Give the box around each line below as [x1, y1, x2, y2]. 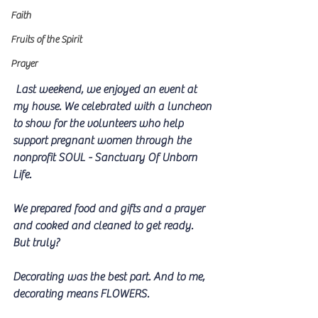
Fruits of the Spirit [11, 34, 82, 45]
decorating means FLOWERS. [13, 287, 149, 301]
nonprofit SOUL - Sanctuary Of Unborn [13, 151, 200, 165]
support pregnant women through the [13, 134, 194, 148]
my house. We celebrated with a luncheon [13, 100, 214, 114]
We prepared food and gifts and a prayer [13, 202, 207, 216]
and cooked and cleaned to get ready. [13, 219, 196, 233]
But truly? [13, 236, 60, 250]
